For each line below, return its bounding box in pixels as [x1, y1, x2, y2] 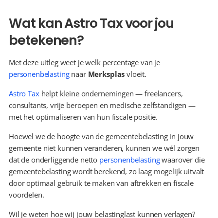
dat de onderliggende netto [9, 155, 99, 164]
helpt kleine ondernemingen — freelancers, [39, 89, 183, 98]
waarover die [160, 155, 205, 164]
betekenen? [9, 31, 84, 49]
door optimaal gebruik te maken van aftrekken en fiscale [9, 178, 194, 188]
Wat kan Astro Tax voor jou [9, 14, 174, 32]
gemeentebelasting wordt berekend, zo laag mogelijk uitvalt [9, 166, 204, 176]
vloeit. [125, 69, 147, 79]
